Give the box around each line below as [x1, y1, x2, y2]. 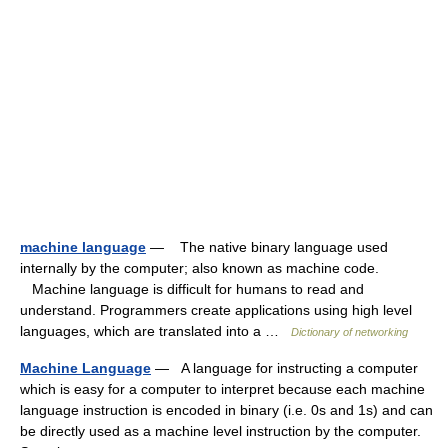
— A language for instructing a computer [151, 360, 418, 376]
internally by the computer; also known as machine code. [20, 260, 379, 276]
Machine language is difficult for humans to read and [20, 281, 364, 297]
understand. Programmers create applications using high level [20, 302, 412, 318]
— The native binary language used [146, 239, 388, 255]
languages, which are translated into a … [20, 323, 291, 339]
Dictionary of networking [291, 326, 408, 338]
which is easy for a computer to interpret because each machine [20, 381, 425, 397]
